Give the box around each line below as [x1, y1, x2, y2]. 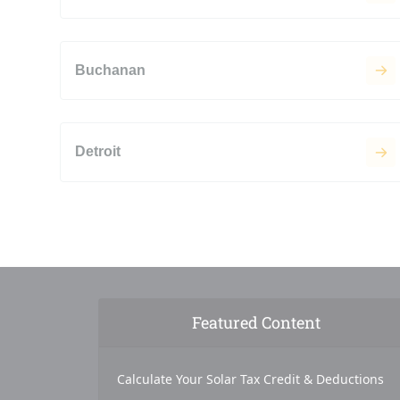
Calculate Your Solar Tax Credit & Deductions [116, 370, 384, 387]
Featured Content [191, 311, 321, 333]
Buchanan [75, 62, 146, 79]
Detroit [75, 144, 121, 160]
